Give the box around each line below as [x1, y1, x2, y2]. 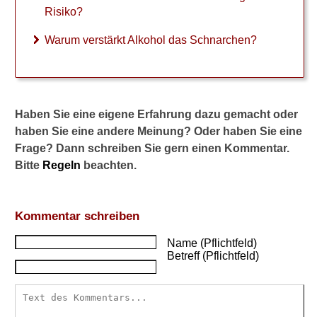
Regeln [42, 159, 81, 171]
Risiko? [45, 6, 83, 18]
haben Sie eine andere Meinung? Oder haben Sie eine [15, 125, 302, 137]
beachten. [81, 159, 137, 171]
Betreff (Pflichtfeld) [167, 250, 259, 262]
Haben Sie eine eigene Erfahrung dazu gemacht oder [15, 108, 298, 120]
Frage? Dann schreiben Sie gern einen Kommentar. [15, 142, 289, 154]
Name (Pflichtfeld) [167, 237, 257, 249]
